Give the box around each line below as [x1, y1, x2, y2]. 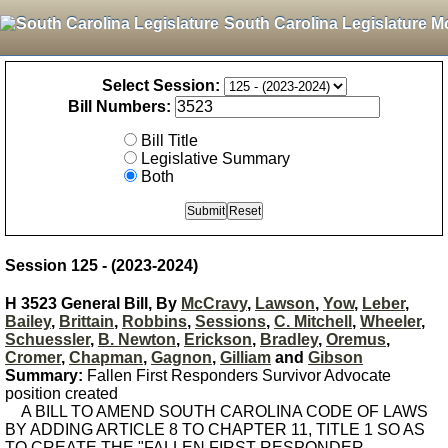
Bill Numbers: [68, 98, 171, 115]
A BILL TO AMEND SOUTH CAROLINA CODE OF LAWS [5, 403, 428, 420]
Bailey [5, 313, 51, 330]
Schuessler [5, 331, 90, 348]
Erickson [184, 331, 252, 348]
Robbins [122, 313, 187, 330]
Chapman [69, 349, 143, 366]
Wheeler [360, 313, 421, 330]
